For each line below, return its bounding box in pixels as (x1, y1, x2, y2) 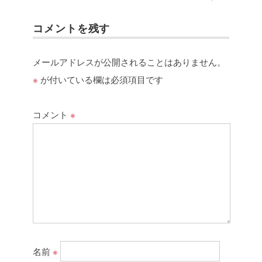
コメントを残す (33, 20, 111, 36)
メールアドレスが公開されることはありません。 (33, 55, 226, 68)
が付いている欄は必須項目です (38, 73, 163, 85)
